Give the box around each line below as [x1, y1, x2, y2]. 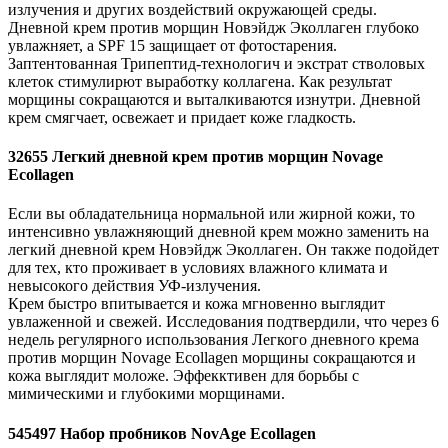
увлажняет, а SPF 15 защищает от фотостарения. [8, 36, 337, 54]
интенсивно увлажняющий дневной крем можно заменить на [8, 223, 429, 241]
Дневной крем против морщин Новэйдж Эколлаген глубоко [8, 18, 419, 36]
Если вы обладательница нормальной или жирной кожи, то [8, 205, 415, 223]
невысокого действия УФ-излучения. [8, 277, 261, 295]
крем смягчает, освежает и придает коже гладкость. [8, 108, 356, 126]
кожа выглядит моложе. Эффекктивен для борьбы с [8, 367, 359, 385]
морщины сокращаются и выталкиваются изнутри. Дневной [8, 90, 421, 108]
